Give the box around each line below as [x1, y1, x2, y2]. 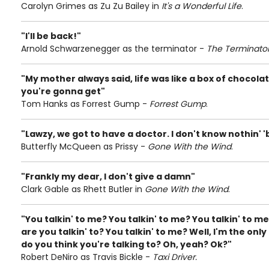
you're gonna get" [21, 85, 105, 97]
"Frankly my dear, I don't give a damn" [21, 171, 195, 183]
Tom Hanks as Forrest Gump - [21, 98, 150, 110]
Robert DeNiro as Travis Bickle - [21, 251, 153, 263]
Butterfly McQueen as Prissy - [21, 141, 148, 153]
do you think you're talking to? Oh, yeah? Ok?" [21, 238, 232, 250]
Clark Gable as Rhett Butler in [21, 183, 145, 195]
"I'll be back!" [21, 30, 81, 42]
